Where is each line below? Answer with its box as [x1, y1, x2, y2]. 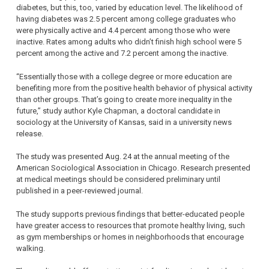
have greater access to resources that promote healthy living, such [16, 220, 245, 230]
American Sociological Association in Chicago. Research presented [16, 163, 250, 173]
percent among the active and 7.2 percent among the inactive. [16, 49, 228, 58]
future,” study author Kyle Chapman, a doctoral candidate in [16, 106, 220, 115]
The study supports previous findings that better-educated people [16, 209, 244, 219]
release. [16, 128, 43, 138]
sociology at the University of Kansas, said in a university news [16, 117, 232, 127]
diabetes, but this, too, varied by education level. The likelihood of [16, 3, 243, 13]
